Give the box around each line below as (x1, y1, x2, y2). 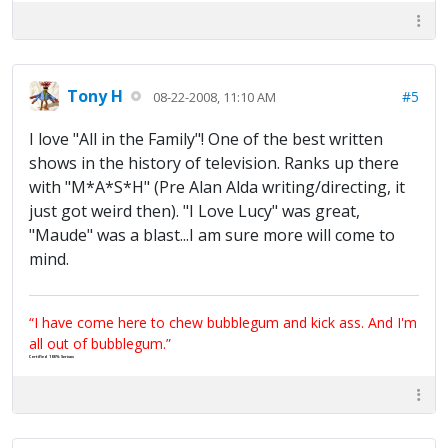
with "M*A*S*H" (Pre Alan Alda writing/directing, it (29, 176, 405, 199)
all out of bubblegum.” (29, 334, 171, 354)
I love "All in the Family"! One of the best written (29, 128, 383, 151)
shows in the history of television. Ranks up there (29, 152, 399, 175)
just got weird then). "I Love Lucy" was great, (29, 200, 360, 223)
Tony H (67, 84, 123, 107)
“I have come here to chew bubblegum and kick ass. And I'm (29, 313, 417, 333)
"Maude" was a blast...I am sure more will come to (29, 224, 395, 247)
